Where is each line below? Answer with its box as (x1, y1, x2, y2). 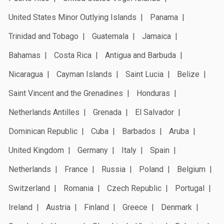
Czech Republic (107, 183, 161, 193)
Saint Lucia (125, 69, 163, 79)
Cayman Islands (56, 69, 112, 79)
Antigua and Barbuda (105, 50, 176, 60)
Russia (101, 164, 125, 174)
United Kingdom (8, 145, 64, 155)
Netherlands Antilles (8, 107, 79, 117)
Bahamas (8, 50, 40, 60)
